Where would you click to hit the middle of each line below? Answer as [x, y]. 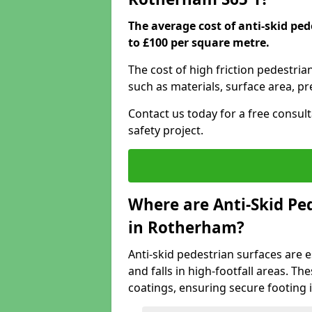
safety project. [166, 130]
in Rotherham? [186, 227]
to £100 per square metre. [199, 42]
